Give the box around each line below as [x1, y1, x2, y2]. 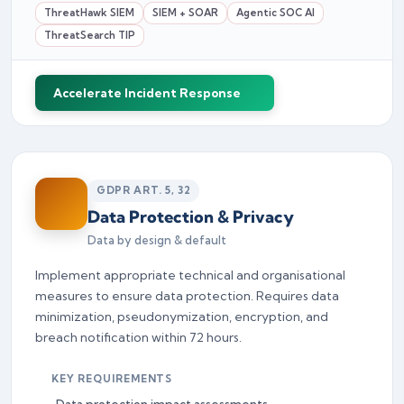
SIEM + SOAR [152, 5, 218, 19]
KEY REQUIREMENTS [48, 372, 173, 385]
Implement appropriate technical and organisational [35, 266, 345, 283]
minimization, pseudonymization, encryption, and [35, 308, 328, 325]
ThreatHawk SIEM [44, 5, 134, 19]
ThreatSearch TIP [44, 28, 135, 41]
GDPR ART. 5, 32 [96, 183, 191, 197]
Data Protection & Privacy [87, 206, 294, 227]
